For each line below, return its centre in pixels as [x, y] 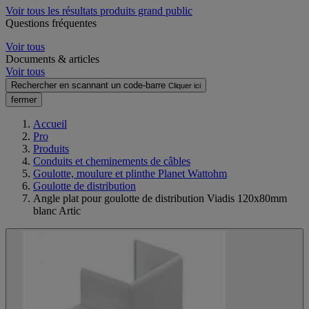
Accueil [50, 123]
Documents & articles [52, 59]
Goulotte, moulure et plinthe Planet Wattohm [130, 173]
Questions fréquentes [51, 23]
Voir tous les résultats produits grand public [99, 10]
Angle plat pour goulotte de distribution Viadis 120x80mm [160, 198]
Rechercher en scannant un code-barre [88, 85]
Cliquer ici [185, 85]
